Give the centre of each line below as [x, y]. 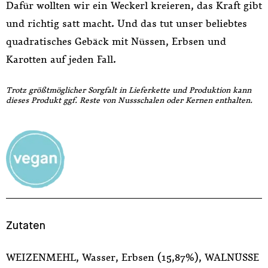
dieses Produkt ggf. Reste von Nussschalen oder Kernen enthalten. [129, 100]
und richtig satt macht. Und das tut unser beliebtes [127, 24]
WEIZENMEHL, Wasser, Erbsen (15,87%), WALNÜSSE [133, 258]
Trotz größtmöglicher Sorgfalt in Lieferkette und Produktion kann [129, 90]
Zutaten [26, 226]
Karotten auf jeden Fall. [61, 60]
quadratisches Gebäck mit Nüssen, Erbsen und [116, 42]
